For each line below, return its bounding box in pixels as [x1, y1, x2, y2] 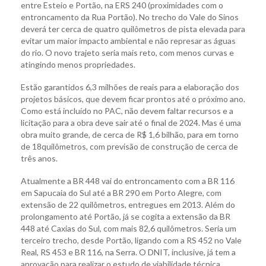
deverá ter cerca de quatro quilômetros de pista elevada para [21, 24, 245, 34]
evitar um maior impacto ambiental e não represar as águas [21, 36, 236, 46]
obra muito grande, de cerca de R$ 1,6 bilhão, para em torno [21, 129, 239, 140]
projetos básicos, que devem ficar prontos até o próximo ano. [21, 94, 245, 104]
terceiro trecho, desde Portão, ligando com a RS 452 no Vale [21, 235, 242, 246]
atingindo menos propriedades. [21, 59, 135, 70]
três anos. [21, 153, 58, 164]
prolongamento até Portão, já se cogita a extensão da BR [21, 211, 230, 222]
